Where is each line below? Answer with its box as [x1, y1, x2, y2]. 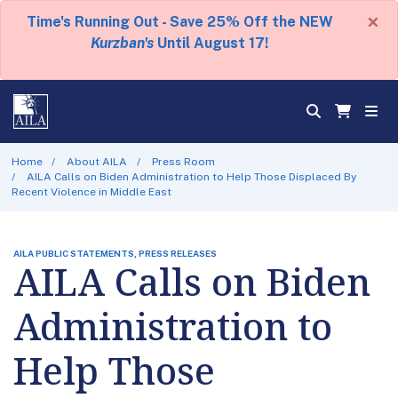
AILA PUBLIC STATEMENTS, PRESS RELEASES [13, 247, 217, 259]
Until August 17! [154, 35, 268, 52]
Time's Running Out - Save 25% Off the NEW [26, 13, 333, 30]
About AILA [67, 155, 128, 168]
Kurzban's [91, 35, 154, 52]
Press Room [151, 155, 215, 168]
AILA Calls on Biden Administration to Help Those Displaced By [27, 170, 357, 183]
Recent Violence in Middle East [11, 185, 171, 198]
